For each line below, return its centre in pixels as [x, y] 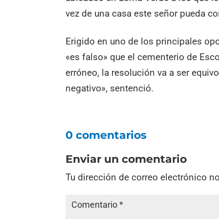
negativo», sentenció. [110, 88]
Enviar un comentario [126, 159]
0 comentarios [106, 135]
